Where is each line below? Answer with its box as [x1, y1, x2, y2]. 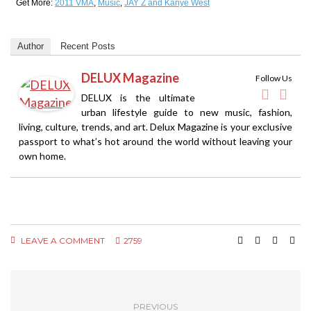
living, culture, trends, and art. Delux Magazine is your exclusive [19, 120, 292, 133]
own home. [19, 149, 66, 162]
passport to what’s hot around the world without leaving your [19, 135, 292, 147]
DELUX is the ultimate [81, 91, 195, 103]
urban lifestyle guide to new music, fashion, [81, 106, 292, 118]
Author [17, 40, 44, 51]
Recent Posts [60, 40, 115, 51]
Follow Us [255, 72, 292, 83]
